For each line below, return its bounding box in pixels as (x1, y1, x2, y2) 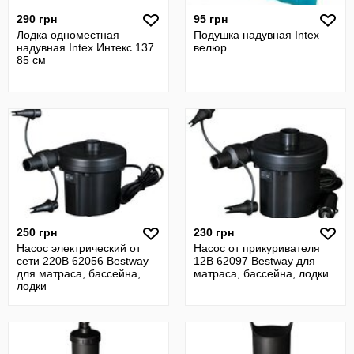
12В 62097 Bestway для (194, 254, 315, 267)
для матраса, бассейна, (17, 267, 141, 280)
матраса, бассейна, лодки (194, 267, 329, 280)
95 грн (194, 13, 228, 25)
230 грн (194, 226, 234, 239)
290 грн (17, 13, 57, 25)
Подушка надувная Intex (194, 28, 319, 41)
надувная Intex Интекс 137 (17, 41, 154, 54)
